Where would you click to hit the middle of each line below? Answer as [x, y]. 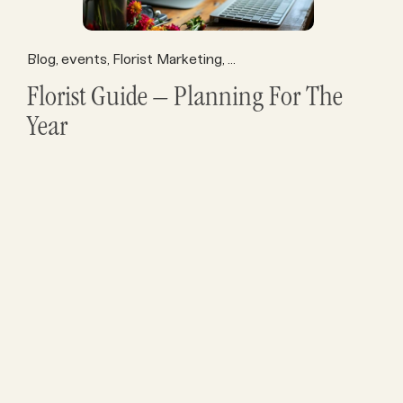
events [84, 59]
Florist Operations [285, 59]
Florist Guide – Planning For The [185, 99]
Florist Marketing [167, 59]
